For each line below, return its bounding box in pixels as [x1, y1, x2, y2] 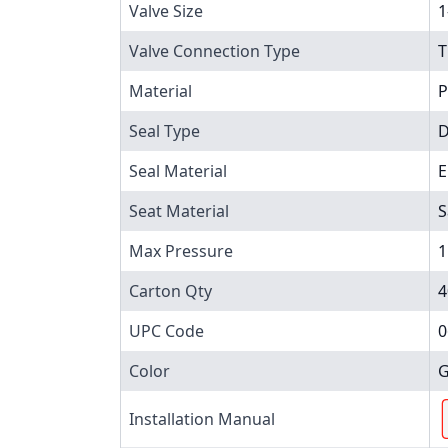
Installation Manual [129, 407, 275, 430]
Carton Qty [129, 279, 212, 302]
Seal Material [129, 159, 227, 182]
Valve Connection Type [129, 39, 300, 62]
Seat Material [129, 199, 229, 222]
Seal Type [129, 119, 200, 142]
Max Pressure [129, 239, 233, 262]
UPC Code [129, 319, 204, 342]
